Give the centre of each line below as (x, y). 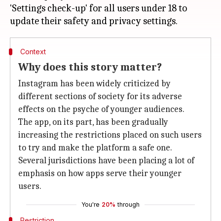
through (129, 204)
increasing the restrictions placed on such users (110, 135)
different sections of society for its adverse (100, 96)
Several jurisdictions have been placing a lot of (106, 161)
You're (91, 204)
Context (33, 52)
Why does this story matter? (90, 67)
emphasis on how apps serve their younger (100, 173)
